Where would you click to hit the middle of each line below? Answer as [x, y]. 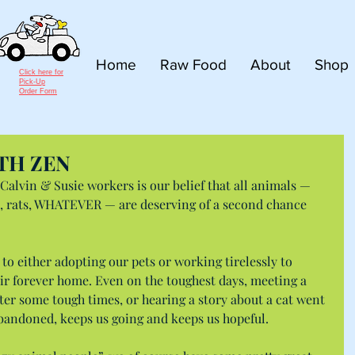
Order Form [38, 91]
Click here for [41, 72]
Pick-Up [32, 81]
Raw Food [193, 64]
